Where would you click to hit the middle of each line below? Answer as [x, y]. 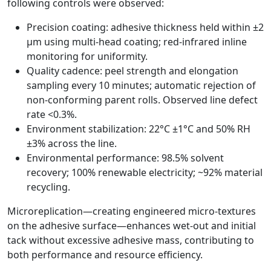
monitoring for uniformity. [87, 57]
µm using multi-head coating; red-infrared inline [137, 42]
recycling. [48, 187]
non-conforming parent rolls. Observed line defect [142, 100]
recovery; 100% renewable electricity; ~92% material [145, 173]
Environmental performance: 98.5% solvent [125, 158]
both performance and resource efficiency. [105, 255]
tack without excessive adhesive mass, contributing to [131, 240]
